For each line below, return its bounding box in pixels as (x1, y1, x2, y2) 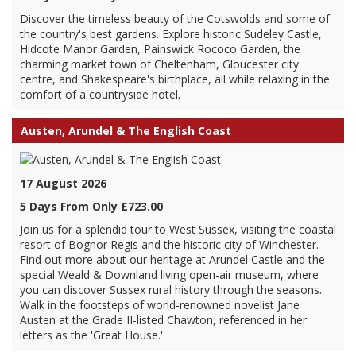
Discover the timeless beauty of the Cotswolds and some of (20, 11, 330, 26)
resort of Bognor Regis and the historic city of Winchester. (20, 237, 319, 252)
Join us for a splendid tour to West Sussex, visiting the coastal (20, 222, 336, 237)
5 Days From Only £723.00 (20, 199, 163, 214)
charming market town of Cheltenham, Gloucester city (20, 56, 299, 72)
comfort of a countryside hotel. (20, 87, 180, 102)
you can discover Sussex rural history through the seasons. (20, 282, 322, 297)
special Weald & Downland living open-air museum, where (20, 267, 319, 282)
